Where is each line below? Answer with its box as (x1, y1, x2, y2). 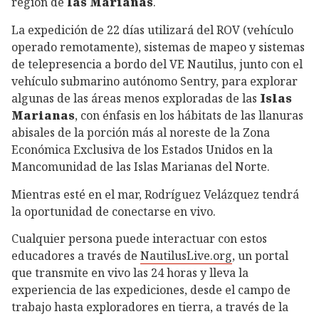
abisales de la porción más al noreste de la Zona (11, 124, 270, 140)
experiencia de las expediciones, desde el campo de (11, 282, 291, 298)
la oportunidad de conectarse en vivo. (11, 203, 216, 219)
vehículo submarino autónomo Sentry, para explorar (11, 73, 298, 89)
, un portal (232, 248, 288, 264)
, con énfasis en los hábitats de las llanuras (75, 107, 303, 123)
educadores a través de (11, 248, 140, 264)
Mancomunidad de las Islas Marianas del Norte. (11, 158, 270, 174)
